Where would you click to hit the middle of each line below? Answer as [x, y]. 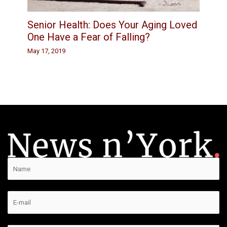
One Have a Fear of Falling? [89, 37]
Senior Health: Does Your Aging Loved [112, 25]
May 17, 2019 [47, 51]
